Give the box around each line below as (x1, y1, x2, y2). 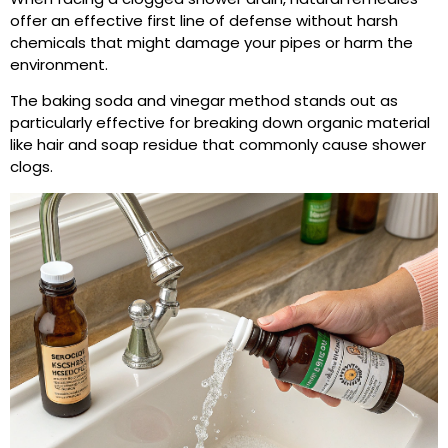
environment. (10, 53, 108, 75)
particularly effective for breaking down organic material (10, 112, 430, 134)
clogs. (10, 156, 53, 178)
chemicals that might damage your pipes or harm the (10, 31, 413, 53)
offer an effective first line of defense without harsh (10, 9, 398, 31)
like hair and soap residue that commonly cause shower (10, 134, 426, 156)
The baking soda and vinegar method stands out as (10, 90, 398, 112)
